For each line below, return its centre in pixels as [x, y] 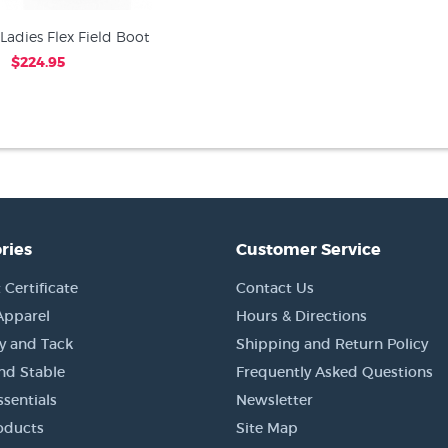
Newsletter [274, 400]
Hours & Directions [301, 316]
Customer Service [308, 249]
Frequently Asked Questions [334, 372]
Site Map [267, 428]
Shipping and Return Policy [332, 344]
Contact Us [275, 288]
